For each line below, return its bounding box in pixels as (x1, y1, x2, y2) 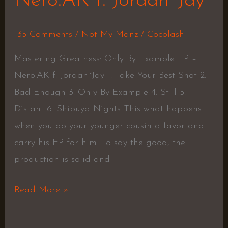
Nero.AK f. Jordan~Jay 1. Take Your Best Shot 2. (14, 71, 206, 81)
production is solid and (14, 155, 110, 165)
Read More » (14, 185, 69, 195)
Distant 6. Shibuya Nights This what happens (14, 104, 202, 115)
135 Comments (14, 30, 72, 40)
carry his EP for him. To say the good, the (14, 138, 185, 148)
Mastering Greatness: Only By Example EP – (14, 54, 196, 64)
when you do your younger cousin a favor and (14, 121, 204, 131)
